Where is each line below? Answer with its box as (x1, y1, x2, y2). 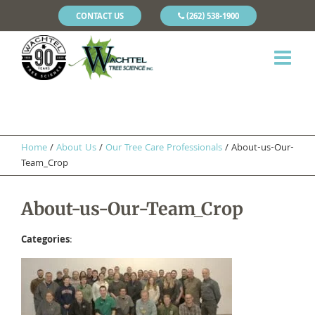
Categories (21, 232, 70, 248)
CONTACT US (76, 10, 124, 24)
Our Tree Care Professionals (105, 141, 222, 156)
